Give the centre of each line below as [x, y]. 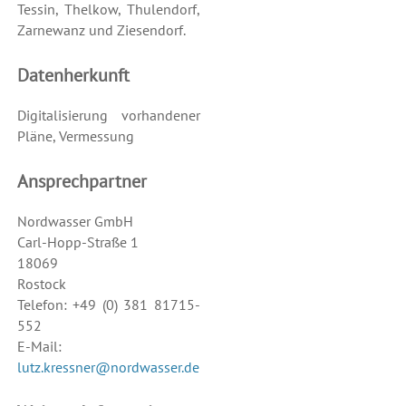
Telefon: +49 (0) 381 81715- [108, 305]
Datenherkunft [73, 76]
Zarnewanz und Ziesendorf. [101, 30]
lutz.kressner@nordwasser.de [108, 367]
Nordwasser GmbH [75, 222]
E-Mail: [39, 347]
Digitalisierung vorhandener [108, 116]
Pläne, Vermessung [75, 136]
